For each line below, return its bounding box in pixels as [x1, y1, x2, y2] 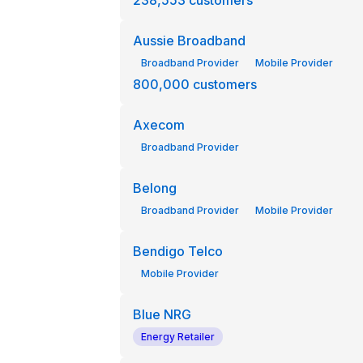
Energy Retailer [140, 331, 215, 343]
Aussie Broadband [132, 32, 246, 49]
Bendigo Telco [132, 243, 223, 259]
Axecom [132, 117, 185, 133]
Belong [132, 180, 177, 196]
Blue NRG [132, 306, 191, 322]
